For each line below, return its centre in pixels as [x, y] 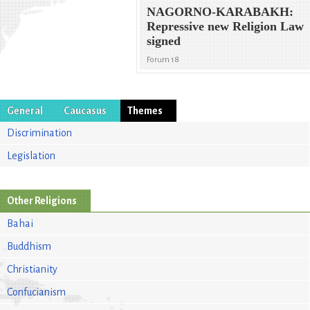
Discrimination [39, 133]
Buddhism [29, 246]
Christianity [32, 269]
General [25, 110]
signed [164, 41]
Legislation [31, 155]
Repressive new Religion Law [226, 27]
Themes [145, 110]
